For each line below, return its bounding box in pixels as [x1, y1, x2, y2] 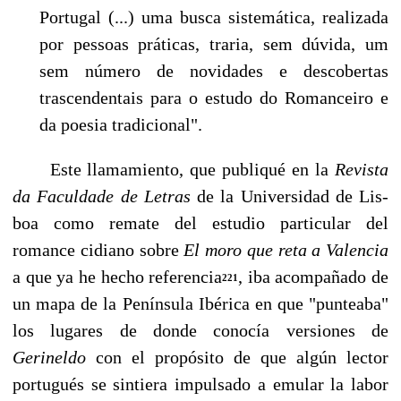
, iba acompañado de [238, 266, 388, 286]
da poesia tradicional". [39, 114, 202, 134]
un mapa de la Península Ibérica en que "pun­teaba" [13, 293, 388, 313]
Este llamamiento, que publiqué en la [13, 158, 335, 179]
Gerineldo [13, 346, 96, 367]
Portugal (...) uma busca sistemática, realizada [39, 6, 388, 27]
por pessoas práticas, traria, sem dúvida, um [39, 33, 388, 54]
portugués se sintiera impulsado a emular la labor [13, 373, 388, 394]
